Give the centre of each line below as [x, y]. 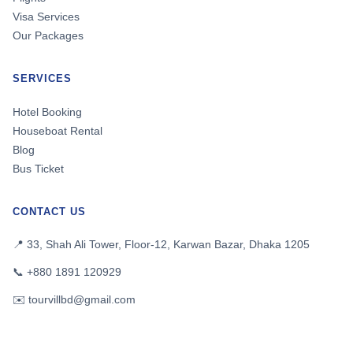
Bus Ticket [38, 169]
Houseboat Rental [58, 131]
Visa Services [46, 17]
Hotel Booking [47, 112]
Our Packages [48, 36]
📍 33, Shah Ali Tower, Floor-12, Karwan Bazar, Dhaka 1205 [161, 245]
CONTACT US [50, 212]
